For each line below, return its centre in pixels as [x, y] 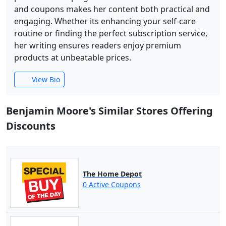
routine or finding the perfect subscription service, [111, 33]
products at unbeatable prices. [73, 58]
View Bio [45, 79]
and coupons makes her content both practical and [112, 9]
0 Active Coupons [111, 184]
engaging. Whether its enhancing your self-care [105, 21]
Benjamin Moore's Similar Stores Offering [109, 111]
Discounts [31, 126]
